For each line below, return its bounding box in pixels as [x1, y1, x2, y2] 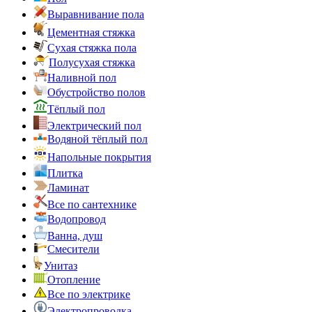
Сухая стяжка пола [47, 42, 136, 54]
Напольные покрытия [47, 151, 151, 164]
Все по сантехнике [47, 198, 136, 211]
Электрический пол [47, 120, 141, 132]
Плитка [47, 167, 83, 180]
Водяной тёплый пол [47, 133, 148, 146]
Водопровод [47, 213, 106, 226]
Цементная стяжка [47, 26, 135, 39]
